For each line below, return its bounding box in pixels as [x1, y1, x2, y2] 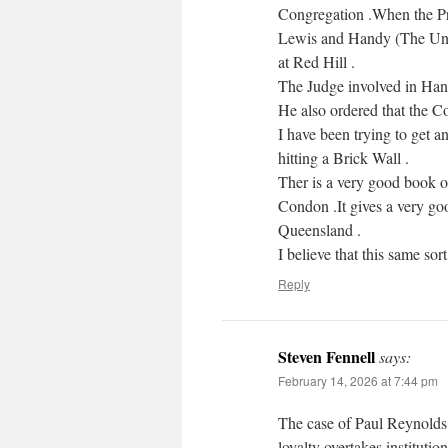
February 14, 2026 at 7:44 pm [278, 372, 438, 390]
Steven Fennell [278, 345, 375, 369]
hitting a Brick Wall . [278, 147, 409, 169]
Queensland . [278, 219, 361, 241]
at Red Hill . [278, 51, 355, 73]
